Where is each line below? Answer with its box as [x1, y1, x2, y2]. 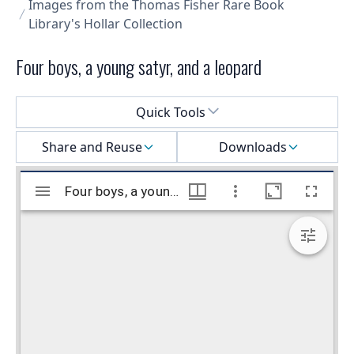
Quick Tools [136, 104, 205, 122]
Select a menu [15, 96, 99, 115]
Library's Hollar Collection [28, 15, 183, 33]
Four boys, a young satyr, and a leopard [16, 52, 262, 81]
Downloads [219, 138, 287, 156]
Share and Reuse [41, 138, 142, 156]
